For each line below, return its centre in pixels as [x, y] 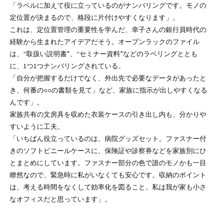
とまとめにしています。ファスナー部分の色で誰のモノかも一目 [108, 163]
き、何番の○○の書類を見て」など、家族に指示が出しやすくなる [108, 90]
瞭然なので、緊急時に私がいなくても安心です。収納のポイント [108, 175]
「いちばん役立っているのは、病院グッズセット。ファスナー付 [108, 138]
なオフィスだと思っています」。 [61, 199]
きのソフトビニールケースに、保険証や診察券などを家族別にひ [108, 150]
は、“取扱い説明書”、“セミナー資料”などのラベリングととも [104, 54]
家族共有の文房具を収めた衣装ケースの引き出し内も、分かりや [108, 114]
